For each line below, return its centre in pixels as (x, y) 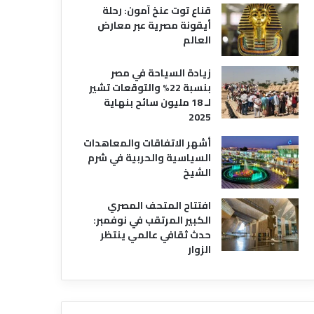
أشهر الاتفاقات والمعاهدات (147, 143)
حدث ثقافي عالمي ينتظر (155, 235)
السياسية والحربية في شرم (149, 158)
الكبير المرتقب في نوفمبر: (152, 220)
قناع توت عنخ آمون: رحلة (156, 11)
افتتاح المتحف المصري (159, 205)
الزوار (199, 250)
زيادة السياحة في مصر (161, 73)
